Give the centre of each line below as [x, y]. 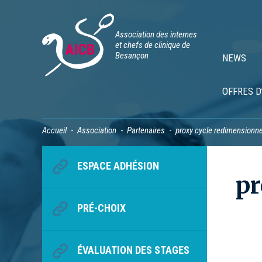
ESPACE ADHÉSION [118, 166]
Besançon [132, 56]
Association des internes [156, 35]
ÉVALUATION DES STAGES [133, 250]
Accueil [54, 131]
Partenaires [146, 131]
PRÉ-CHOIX [101, 208]
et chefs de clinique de [153, 45]
